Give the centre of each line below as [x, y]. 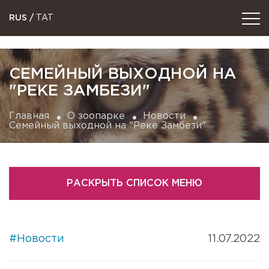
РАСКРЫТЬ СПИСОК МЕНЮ [134, 183]
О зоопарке [96, 116]
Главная [29, 116]
